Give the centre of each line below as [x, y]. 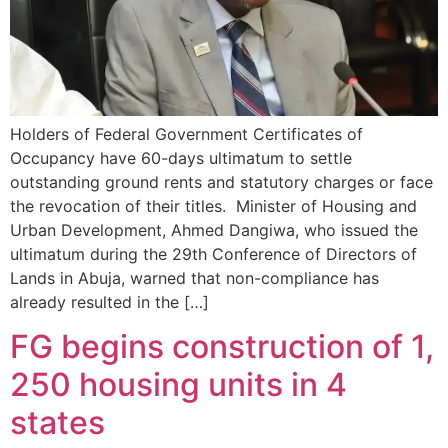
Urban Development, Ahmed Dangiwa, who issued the [214, 229]
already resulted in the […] [109, 301]
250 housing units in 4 [178, 385]
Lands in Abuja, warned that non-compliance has [194, 277]
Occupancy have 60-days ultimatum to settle [181, 157]
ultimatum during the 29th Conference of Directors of [213, 253]
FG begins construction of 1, [222, 347]
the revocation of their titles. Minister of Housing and [213, 205]
